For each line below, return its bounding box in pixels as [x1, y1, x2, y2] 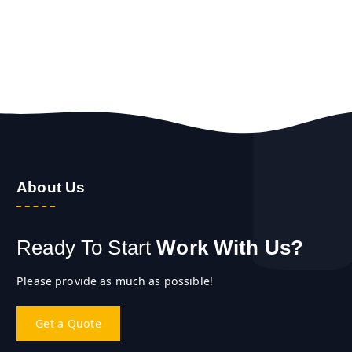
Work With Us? [151, 236, 304, 260]
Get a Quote [35, 315, 101, 331]
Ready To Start [16, 236, 152, 260]
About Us [16, 178, 86, 196]
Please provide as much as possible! [16, 273, 214, 288]
